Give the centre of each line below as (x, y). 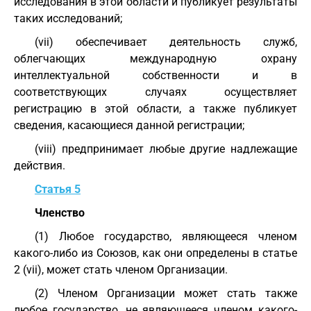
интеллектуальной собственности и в (155, 75)
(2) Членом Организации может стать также (166, 293)
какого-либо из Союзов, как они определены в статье (155, 253)
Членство (60, 213)
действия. (40, 166)
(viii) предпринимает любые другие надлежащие (166, 149)
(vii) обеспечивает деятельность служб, (166, 42)
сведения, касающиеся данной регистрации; (129, 125)
